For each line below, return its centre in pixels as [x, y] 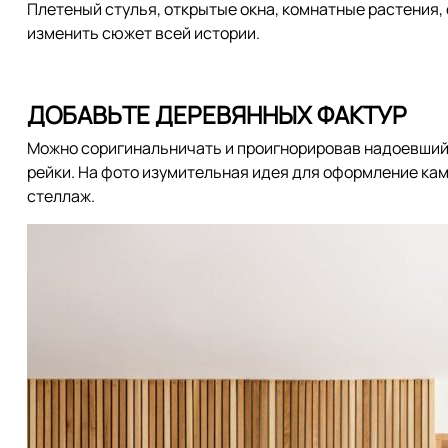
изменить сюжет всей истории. [143, 33]
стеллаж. [61, 196]
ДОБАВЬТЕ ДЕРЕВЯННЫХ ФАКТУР [217, 114]
